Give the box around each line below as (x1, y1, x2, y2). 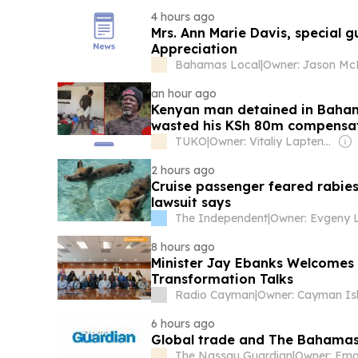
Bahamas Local (175, 58, 261, 73)
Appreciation (151, 41, 238, 58)
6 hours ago (151, 316, 216, 332)
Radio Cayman (175, 288, 256, 303)
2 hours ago (151, 163, 216, 178)
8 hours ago (151, 240, 216, 255)
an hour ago (151, 86, 217, 101)
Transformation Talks (151, 271, 294, 288)
